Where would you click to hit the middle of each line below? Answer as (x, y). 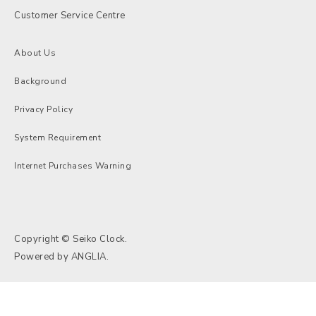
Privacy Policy (43, 109)
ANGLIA (89, 256)
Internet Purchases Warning (73, 165)
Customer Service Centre (70, 15)
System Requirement (57, 137)
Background (40, 81)
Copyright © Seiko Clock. (71, 239)
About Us (35, 53)
